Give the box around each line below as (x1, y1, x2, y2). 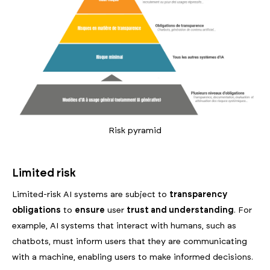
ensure (75, 206, 105, 215)
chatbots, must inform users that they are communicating (12, 237, 247, 246)
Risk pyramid (108, 127, 162, 136)
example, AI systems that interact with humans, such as (12, 222, 236, 231)
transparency (169, 190, 227, 199)
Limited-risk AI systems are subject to (12, 190, 169, 199)
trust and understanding (127, 206, 234, 215)
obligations (12, 206, 61, 215)
